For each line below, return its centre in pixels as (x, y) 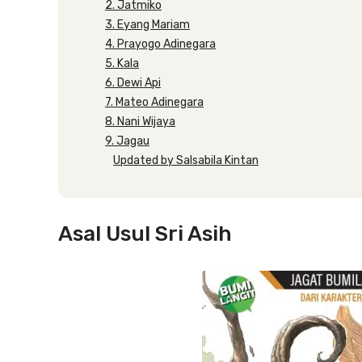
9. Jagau (127, 141)
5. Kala (122, 63)
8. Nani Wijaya (140, 122)
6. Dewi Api (133, 83)
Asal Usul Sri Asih (145, 234)
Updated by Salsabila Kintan (186, 160)
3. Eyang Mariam (147, 25)
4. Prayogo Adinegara (160, 44)
